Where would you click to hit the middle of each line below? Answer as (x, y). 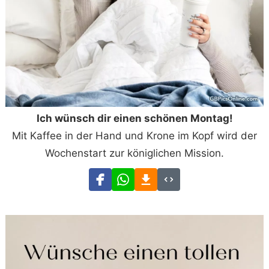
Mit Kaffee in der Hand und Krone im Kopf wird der (134, 136)
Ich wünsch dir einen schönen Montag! (134, 119)
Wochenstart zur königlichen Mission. (134, 153)
